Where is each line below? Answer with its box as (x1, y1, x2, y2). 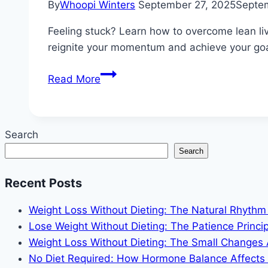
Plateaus (100, 148, 142, 160)
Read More (48, 73, 100, 86)
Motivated (100, 196, 148, 209)
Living (100, 132, 128, 144)
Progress (100, 229, 142, 241)
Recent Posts (5, 175, 82, 190)
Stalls (100, 245, 126, 257)
